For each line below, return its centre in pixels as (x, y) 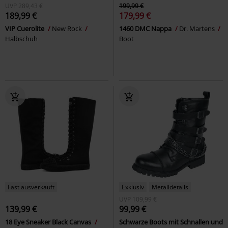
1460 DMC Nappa (146, 28)
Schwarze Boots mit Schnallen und (171, 222)
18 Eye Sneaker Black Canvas (49, 222)
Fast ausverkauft (31, 187)
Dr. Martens (198, 28)
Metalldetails (170, 187)
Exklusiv (133, 187)
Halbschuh (21, 38)
